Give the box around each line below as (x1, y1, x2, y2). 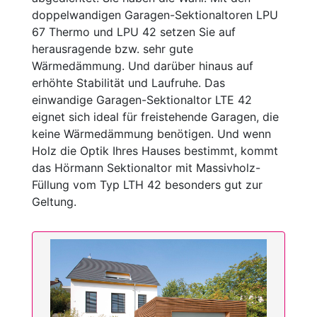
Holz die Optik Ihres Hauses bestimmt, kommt (32, 144, 278, 158)
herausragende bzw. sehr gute (32, 42, 193, 56)
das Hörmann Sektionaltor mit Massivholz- (32, 161, 260, 175)
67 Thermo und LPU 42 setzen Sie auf (32, 25, 236, 39)
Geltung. (32, 195, 76, 209)
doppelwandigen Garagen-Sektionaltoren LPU (32, 8, 278, 22)
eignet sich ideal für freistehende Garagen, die (32, 110, 279, 124)
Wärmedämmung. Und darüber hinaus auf (32, 59, 253, 73)
